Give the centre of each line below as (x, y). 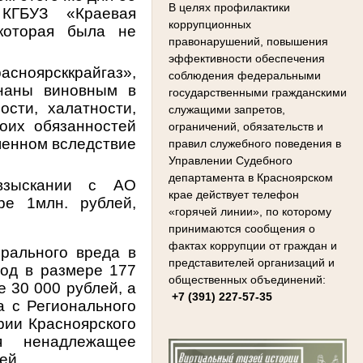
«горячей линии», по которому (250, 211)
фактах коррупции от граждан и (253, 245)
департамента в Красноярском (251, 177)
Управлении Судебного (231, 160)
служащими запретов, (227, 109)
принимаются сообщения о (242, 228)
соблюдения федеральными (245, 75)
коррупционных (210, 24)
